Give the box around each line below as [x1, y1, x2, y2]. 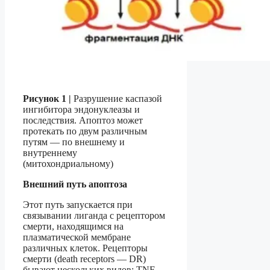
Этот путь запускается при [23, 199, 133, 210]
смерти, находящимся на [23, 221, 124, 232]
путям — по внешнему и [23, 137, 125, 148]
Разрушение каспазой [71, 93, 162, 104]
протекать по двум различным [23, 126, 147, 137]
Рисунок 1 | [23, 93, 71, 104]
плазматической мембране [23, 232, 131, 243]
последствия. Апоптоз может [23, 115, 143, 126]
